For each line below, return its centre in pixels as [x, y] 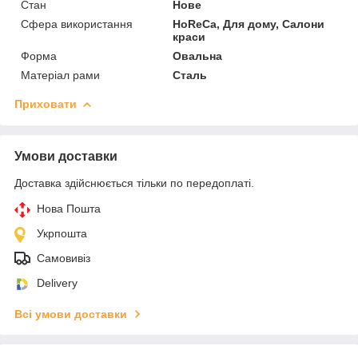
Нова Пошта [69, 208]
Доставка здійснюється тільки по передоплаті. [134, 183]
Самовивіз [64, 258]
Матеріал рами [60, 75]
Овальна [198, 56]
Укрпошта [62, 233]
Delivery [57, 282]
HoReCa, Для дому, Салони [249, 24]
